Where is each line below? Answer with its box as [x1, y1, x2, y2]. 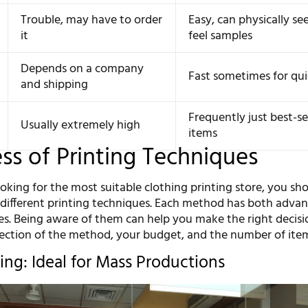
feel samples [188, 25, 253, 46]
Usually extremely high [21, 115, 141, 135]
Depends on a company [21, 58, 144, 79]
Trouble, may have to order [21, 10, 163, 30]
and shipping [21, 74, 89, 95]
